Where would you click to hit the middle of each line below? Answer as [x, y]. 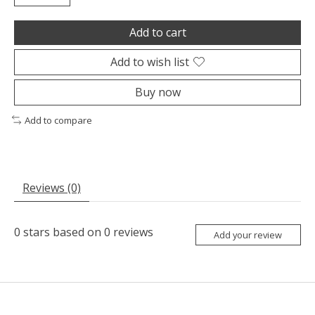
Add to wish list [150, 62]
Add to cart [157, 32]
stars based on [62, 232]
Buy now [157, 92]
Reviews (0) [52, 188]
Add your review [248, 234]
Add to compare [58, 120]
